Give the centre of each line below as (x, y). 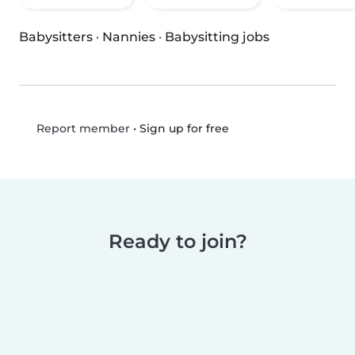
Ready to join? (177, 242)
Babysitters (56, 37)
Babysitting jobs (217, 37)
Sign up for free (184, 128)
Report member (81, 129)
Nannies (129, 37)
